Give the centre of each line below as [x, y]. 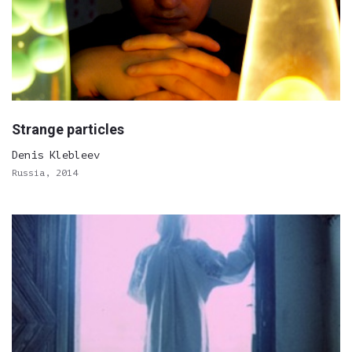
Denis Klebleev [56, 155]
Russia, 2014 [45, 173]
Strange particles [68, 129]
